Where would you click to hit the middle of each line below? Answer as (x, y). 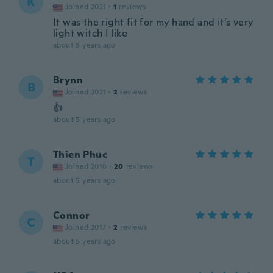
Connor (72, 215)
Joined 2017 (86, 227)
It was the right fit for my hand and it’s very (153, 22)
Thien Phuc (80, 154)
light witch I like (90, 33)
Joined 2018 (86, 166)
